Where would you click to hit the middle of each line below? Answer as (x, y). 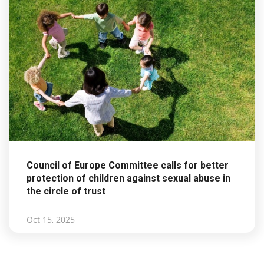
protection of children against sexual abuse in (128, 178)
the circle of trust (66, 191)
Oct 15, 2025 (51, 219)
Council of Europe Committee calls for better (128, 165)
